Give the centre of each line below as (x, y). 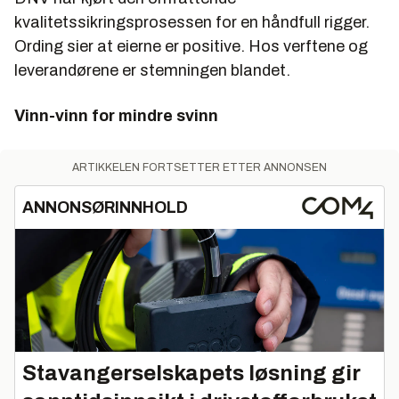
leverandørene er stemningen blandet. (152, 71)
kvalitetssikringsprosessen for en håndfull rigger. (192, 23)
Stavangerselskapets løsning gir (191, 374)
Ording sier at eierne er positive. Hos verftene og (191, 47)
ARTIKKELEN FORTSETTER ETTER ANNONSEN (199, 168)
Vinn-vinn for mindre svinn (116, 116)
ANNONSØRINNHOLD (105, 208)
